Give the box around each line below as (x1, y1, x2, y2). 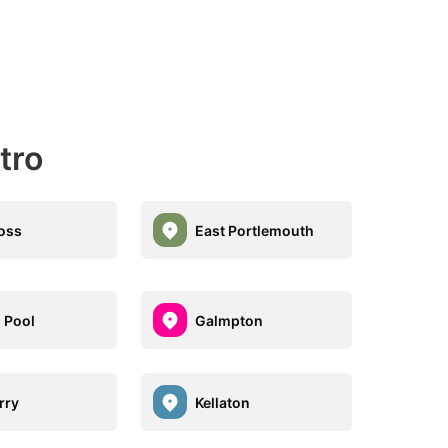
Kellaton (194, 393, 250, 411)
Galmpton (194, 311, 263, 329)
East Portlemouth (194, 221, 314, 239)
